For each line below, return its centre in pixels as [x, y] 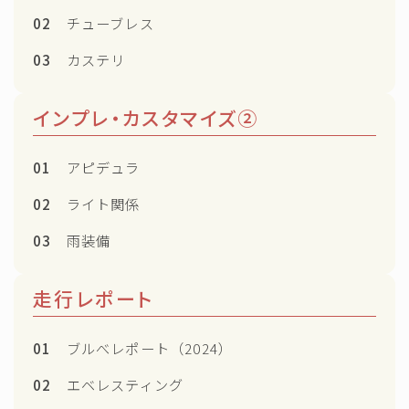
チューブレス [103, 22]
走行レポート [94, 298]
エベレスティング [118, 384]
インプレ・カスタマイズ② [146, 117]
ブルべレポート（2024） [142, 347]
